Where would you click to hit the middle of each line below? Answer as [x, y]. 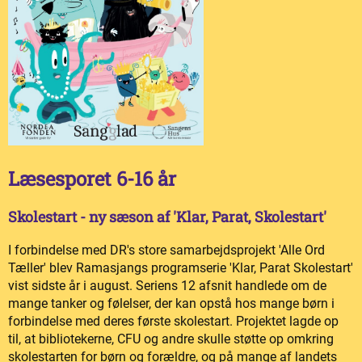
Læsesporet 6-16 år [92, 178]
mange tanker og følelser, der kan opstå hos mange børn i [171, 304]
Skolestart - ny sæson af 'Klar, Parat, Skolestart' [167, 217]
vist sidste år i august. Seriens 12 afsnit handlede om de [167, 286]
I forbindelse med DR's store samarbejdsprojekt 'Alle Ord [166, 250]
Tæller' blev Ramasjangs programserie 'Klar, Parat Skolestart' [181, 268]
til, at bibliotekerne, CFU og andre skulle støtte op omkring [171, 339]
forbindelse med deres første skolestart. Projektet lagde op [173, 322]
